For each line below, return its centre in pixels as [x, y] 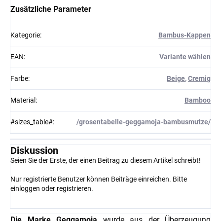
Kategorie [25, 35]
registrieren [74, 188]
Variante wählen [185, 56]
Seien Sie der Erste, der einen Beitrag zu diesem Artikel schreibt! [106, 160]
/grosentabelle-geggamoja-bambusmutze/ [144, 122]
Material [23, 100]
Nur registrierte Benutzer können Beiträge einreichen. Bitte [99, 179]
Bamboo [198, 100]
